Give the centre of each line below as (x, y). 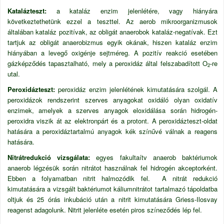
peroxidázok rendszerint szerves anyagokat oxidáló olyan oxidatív (112, 100)
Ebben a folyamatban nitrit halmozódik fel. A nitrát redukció (112, 178)
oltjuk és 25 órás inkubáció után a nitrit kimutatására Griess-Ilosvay (112, 199)
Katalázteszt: (32, 11)
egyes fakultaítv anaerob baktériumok (157, 157)
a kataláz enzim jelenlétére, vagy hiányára (137, 11)
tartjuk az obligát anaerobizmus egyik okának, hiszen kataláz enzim (112, 42)
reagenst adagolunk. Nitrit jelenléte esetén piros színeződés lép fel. (105, 210)
